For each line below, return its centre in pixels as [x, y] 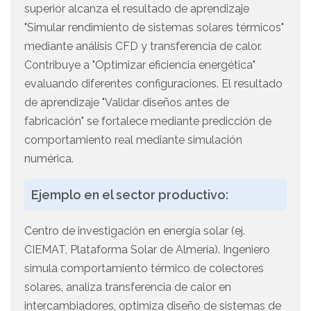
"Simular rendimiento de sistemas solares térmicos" [154, 28]
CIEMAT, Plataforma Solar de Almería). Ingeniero [147, 250]
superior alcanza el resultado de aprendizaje [137, 9]
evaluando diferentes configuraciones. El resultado [153, 84]
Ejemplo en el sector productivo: [130, 195]
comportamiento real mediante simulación [133, 140]
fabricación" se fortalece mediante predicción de [148, 121]
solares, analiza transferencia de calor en [128, 287]
